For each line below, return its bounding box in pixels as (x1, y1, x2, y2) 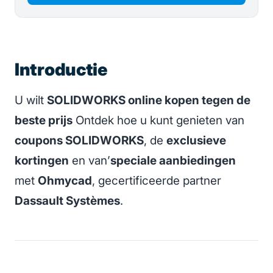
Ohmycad (38, 174, 92, 188)
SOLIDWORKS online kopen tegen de (47, 93, 250, 108)
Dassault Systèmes (15, 194, 120, 208)
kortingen (15, 154, 69, 168)
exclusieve (166, 133, 226, 148)
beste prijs (15, 113, 73, 128)
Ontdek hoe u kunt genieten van (73, 113, 244, 128)
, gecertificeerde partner (92, 174, 221, 188)
